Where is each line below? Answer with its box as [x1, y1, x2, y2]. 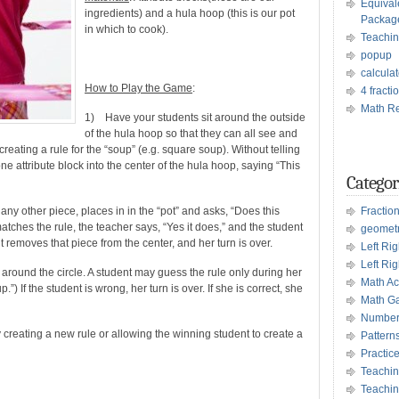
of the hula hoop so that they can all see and [85, 127, 297, 140]
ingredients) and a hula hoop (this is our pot [85, 7, 295, 20]
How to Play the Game [85, 82, 192, 94]
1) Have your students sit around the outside [85, 111, 305, 124]
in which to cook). [85, 23, 168, 36]
